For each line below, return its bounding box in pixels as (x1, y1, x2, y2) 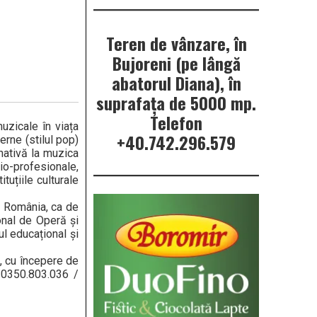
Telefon (150, 110, 202, 136)
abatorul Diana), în (111, 70, 241, 96)
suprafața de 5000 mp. (96, 90, 256, 116)
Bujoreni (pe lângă (112, 50, 241, 76)
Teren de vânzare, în (105, 30, 247, 57)
